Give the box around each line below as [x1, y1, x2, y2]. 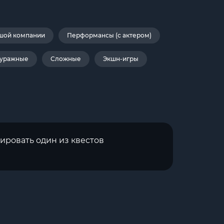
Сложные [50, 55, 81, 62]
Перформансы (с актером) [67, 31, 151, 39]
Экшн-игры [102, 55, 138, 62]
